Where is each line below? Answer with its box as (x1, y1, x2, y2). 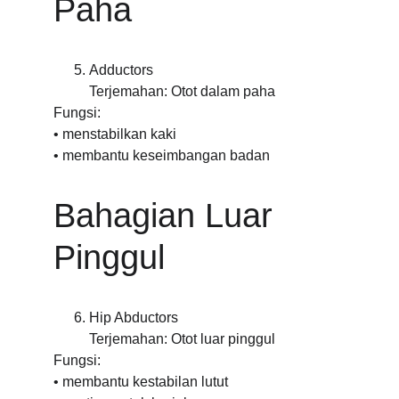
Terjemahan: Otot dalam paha (89, 84, 275, 99)
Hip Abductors (89, 310, 178, 325)
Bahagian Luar (53, 197, 282, 234)
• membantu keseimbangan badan (53, 148, 270, 163)
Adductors (89, 62, 153, 77)
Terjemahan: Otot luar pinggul (89, 331, 275, 346)
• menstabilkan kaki (53, 126, 176, 142)
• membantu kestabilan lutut (53, 374, 228, 389)
